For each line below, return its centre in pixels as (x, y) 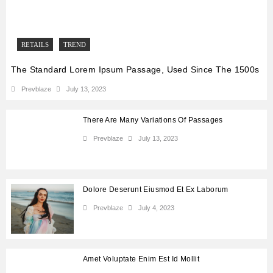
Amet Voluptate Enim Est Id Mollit (141, 259)
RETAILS (35, 44)
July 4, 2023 (156, 207)
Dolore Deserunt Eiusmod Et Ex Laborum (156, 189)
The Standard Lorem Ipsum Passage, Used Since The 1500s (135, 69)
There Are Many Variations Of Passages (153, 120)
